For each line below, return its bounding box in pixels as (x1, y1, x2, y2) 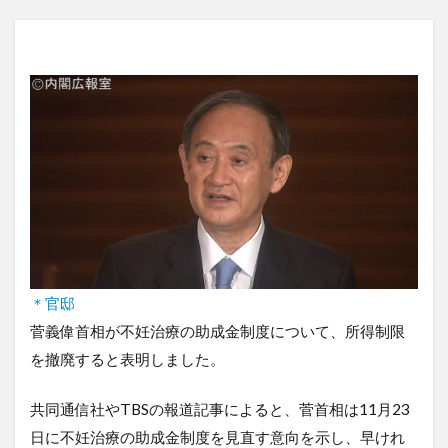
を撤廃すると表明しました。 (30, 349, 225, 368)
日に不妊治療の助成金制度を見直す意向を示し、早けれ (30, 427, 405, 446)
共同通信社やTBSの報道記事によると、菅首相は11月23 (30, 399, 410, 418)
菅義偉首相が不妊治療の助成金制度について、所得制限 (30, 321, 405, 340)
